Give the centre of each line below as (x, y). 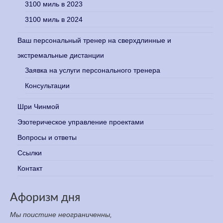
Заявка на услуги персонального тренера (93, 70)
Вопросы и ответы (47, 137)
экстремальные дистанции (61, 55)
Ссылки (30, 153)
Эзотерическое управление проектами (81, 122)
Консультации (47, 85)
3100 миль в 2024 (54, 19)
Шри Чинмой (38, 106)
